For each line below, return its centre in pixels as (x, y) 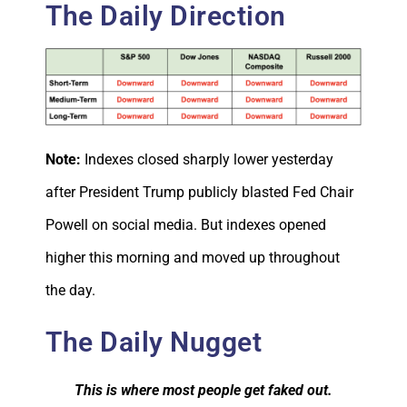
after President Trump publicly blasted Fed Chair (199, 193)
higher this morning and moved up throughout (193, 258)
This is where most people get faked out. (203, 391)
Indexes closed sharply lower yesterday (209, 160)
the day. (70, 291)
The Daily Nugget (154, 342)
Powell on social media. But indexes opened (186, 225)
